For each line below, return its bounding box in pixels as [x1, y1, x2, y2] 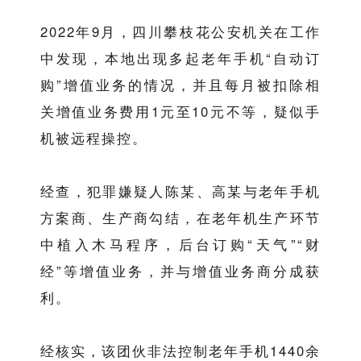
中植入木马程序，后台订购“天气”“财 [39, 234, 322, 255]
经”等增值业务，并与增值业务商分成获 [39, 261, 322, 281]
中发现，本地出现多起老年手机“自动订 [39, 48, 322, 68]
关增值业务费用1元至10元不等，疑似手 [39, 102, 322, 122]
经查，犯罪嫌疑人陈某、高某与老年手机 [39, 181, 322, 201]
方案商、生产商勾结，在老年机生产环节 [39, 208, 322, 228]
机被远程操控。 [39, 128, 147, 148]
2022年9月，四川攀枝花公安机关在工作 [39, 22, 322, 42]
